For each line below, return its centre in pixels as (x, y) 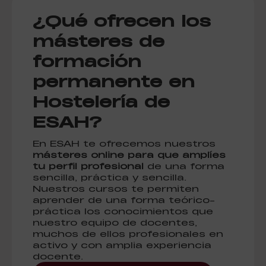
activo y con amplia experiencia (122, 245)
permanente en (114, 81)
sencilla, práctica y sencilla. (110, 177)
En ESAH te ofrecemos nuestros (124, 143)
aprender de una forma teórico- (124, 199)
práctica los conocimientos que (123, 211)
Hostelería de (101, 101)
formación (87, 61)
